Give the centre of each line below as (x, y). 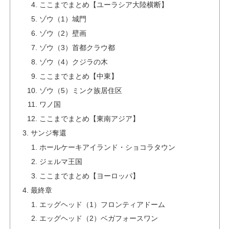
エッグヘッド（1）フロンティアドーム (102, 204)
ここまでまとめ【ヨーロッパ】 (90, 176)
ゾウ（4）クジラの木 (74, 62)
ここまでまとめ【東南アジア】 (90, 119)
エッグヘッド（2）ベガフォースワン (99, 219)
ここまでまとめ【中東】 (79, 76)
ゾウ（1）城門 (63, 19)
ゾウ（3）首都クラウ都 (77, 47)
